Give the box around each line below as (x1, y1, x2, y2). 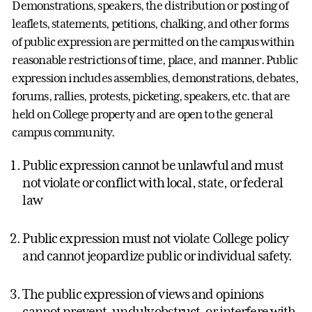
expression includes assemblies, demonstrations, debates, (12, 70, 298, 85)
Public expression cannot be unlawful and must (22, 157, 283, 173)
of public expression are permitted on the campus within (12, 34, 295, 49)
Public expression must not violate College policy (22, 231, 288, 247)
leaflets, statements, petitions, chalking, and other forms (12, 16, 289, 31)
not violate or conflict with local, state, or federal (22, 175, 283, 191)
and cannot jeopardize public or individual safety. (22, 248, 292, 264)
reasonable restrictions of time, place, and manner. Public (12, 52, 298, 67)
